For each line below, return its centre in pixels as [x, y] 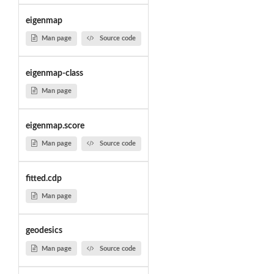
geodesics [44, 231]
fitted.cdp [43, 178]
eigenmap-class [54, 73]
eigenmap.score [55, 126]
